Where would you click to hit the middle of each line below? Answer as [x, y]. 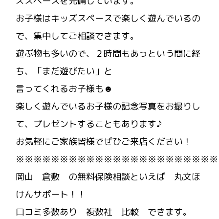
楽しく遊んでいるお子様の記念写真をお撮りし [108, 106]
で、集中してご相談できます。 [77, 36]
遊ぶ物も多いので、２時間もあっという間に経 [108, 54]
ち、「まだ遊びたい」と [64, 71]
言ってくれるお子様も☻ [64, 89]
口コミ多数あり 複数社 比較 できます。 [104, 212]
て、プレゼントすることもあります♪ [89, 124]
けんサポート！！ [51, 194]
